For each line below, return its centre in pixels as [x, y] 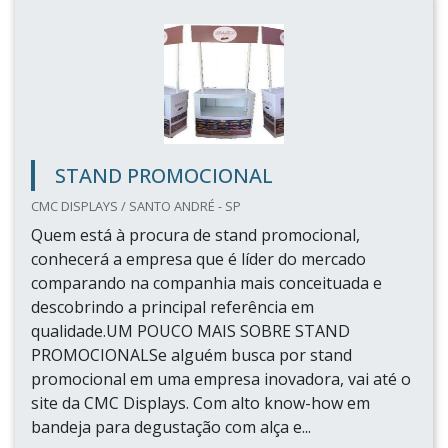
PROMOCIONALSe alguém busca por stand [191, 355]
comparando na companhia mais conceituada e [206, 283]
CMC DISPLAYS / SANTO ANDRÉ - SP [136, 206]
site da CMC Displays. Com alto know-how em [200, 403]
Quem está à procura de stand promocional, [195, 235]
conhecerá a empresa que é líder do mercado [198, 259]
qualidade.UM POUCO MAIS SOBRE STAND [190, 331]
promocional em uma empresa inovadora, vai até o [221, 379]
